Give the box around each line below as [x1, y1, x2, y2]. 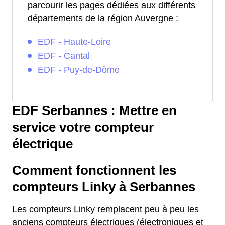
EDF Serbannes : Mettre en [12, 103, 177, 118]
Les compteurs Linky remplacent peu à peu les [12, 204, 199, 215]
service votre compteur [12, 120, 154, 135]
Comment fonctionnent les [12, 163, 176, 178]
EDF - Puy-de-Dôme [38, 65, 120, 75]
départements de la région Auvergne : [28, 13, 178, 24]
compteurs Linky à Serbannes [12, 180, 195, 194]
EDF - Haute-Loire [38, 37, 111, 47]
